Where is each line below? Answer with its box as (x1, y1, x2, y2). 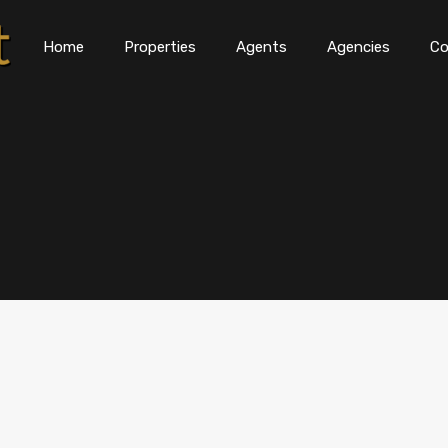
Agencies (327, 38, 390, 57)
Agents (236, 38, 287, 57)
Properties (124, 38, 196, 57)
